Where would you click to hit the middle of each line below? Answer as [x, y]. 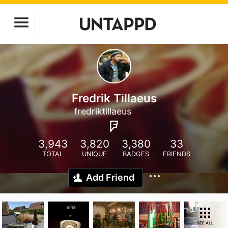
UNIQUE [94, 154]
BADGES [136, 154]
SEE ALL [205, 223]
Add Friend [110, 177]
